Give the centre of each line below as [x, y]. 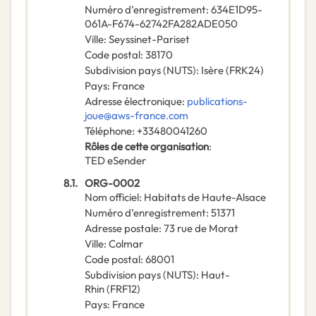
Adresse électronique [133, 102]
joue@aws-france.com [136, 116]
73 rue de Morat [201, 229]
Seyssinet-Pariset [149, 39]
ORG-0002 [112, 183]
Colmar [126, 244]
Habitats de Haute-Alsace [205, 197]
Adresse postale [122, 229]
